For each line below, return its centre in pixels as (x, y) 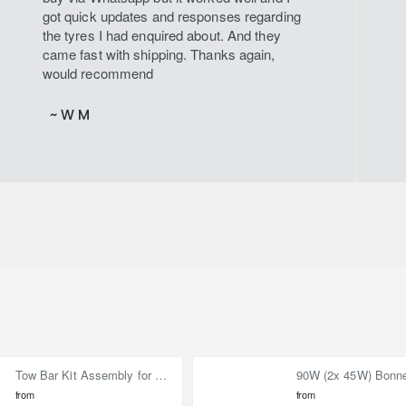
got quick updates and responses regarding (171, 16)
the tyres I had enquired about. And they (161, 35)
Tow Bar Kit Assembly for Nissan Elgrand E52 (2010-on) (161, 374)
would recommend (98, 73)
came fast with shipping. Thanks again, (159, 54)
